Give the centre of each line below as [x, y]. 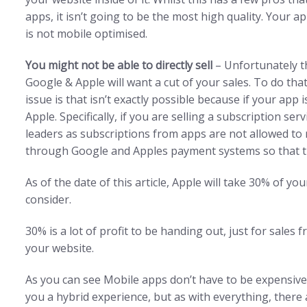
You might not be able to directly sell [119, 65]
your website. [60, 248]
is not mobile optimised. [86, 34]
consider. [48, 199]
